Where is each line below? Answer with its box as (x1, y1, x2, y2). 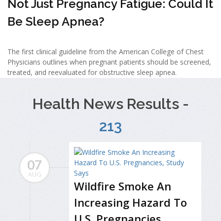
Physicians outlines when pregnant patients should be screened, (7, 57, 211, 67)
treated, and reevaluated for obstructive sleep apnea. (7, 67, 177, 77)
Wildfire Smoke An (74, 179, 171, 194)
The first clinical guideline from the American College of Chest (7, 46, 204, 56)
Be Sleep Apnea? (7, 14, 105, 29)
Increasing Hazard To (74, 195, 187, 210)
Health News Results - (32, 95, 189, 113)
